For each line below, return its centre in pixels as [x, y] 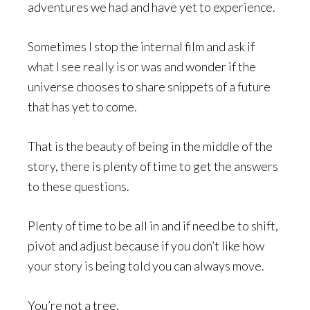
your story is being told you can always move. [146, 266]
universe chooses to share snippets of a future [149, 87]
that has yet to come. [82, 107]
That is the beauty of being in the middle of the [150, 146]
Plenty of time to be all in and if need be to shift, [153, 226]
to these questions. [79, 186]
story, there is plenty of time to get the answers [153, 166]
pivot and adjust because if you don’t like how [146, 246]
